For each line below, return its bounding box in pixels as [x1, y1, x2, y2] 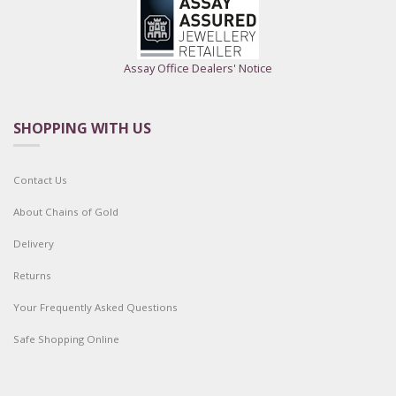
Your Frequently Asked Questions [13, 301, 178, 315]
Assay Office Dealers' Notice [124, 60, 272, 77]
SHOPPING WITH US [13, 118, 151, 139]
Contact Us [13, 173, 67, 187]
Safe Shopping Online [13, 332, 119, 346]
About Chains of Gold [13, 205, 118, 219]
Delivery [13, 237, 54, 251]
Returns [13, 269, 51, 283]
